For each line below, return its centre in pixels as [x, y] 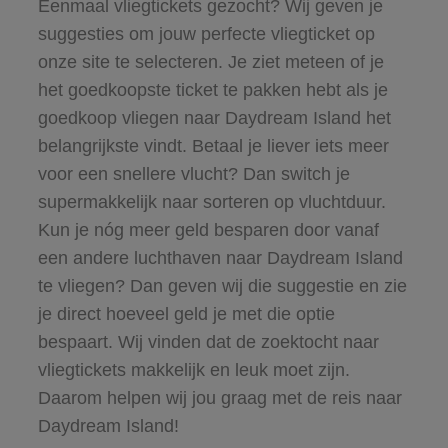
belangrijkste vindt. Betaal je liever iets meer [213, 145]
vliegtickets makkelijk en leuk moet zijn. [193, 369]
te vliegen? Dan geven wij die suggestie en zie [222, 285]
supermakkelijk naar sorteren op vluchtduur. [211, 201]
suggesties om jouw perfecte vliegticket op [206, 33]
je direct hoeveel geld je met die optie [186, 313]
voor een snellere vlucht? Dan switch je [193, 173]
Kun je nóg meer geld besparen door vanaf [208, 229]
